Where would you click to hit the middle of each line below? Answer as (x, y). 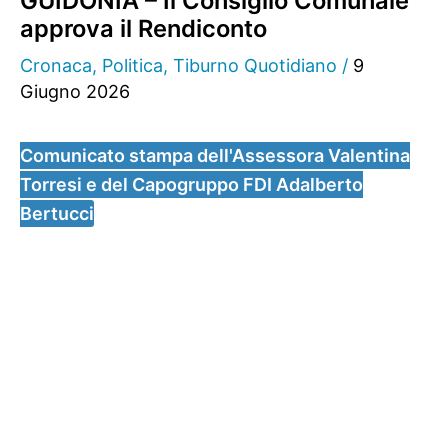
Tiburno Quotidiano (255, 65)
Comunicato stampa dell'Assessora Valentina (215, 155)
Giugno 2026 (75, 91)
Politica (132, 65)
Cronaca (56, 65)
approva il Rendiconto (143, 28)
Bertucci (57, 213)
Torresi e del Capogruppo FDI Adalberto (191, 184)
